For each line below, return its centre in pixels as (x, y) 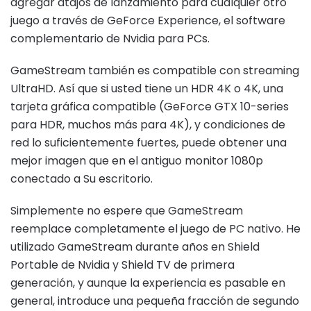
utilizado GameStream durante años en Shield (135, 246)
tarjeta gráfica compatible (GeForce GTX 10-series (150, 106)
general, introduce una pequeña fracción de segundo (155, 301)
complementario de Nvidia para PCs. (110, 38)
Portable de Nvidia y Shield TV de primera (123, 264)
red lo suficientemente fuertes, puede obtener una (149, 142)
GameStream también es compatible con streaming (155, 70)
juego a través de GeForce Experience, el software (148, 20)
